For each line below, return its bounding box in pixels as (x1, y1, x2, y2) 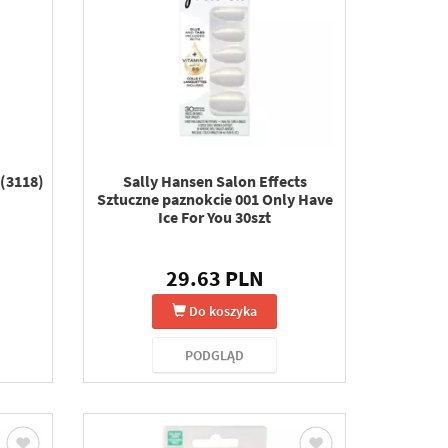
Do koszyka (189, 302, 258, 320)
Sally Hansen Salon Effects (122, 171, 307, 191)
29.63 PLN (165, 264, 264, 292)
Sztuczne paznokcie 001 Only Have (96, 189, 333, 209)
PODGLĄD (185, 346, 245, 364)
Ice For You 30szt (158, 207, 272, 227)
